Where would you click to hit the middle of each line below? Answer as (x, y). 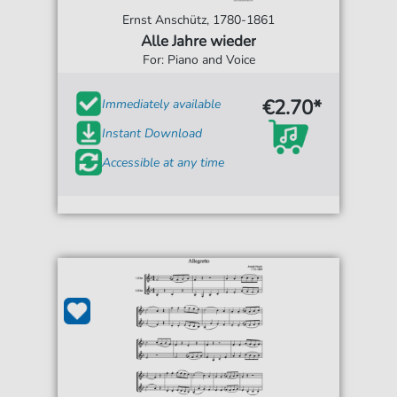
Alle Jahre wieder (198, 42)
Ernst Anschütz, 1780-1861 (198, 20)
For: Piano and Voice (198, 60)
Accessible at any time (163, 162)
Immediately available (162, 104)
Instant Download (152, 133)
